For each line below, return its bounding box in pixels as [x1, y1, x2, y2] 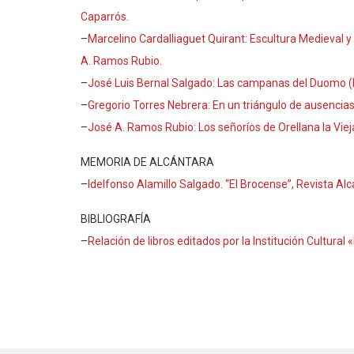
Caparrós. [81, 10, 129, 23]
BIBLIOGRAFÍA [81, 213, 151, 225]
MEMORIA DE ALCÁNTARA [81, 156, 214, 168]
